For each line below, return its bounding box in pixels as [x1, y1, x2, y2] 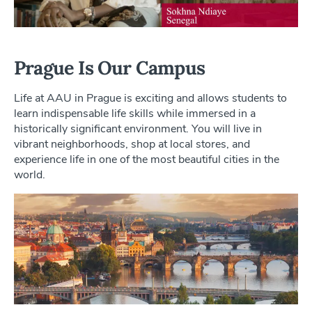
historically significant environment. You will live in [14, 121, 262, 137]
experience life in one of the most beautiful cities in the [14, 152, 279, 168]
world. [14, 167, 48, 183]
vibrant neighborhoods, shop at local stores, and [14, 136, 250, 153]
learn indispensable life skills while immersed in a [14, 106, 256, 122]
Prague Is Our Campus [14, 56, 205, 80]
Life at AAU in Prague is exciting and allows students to [14, 91, 287, 107]
